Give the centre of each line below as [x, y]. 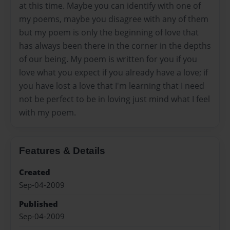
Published [39, 204]
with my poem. [47, 112]
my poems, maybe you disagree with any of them [114, 19]
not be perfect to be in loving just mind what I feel [114, 99]
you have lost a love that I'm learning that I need [112, 85]
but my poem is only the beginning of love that [109, 32]
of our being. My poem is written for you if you [108, 59]
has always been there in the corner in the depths [115, 45]
